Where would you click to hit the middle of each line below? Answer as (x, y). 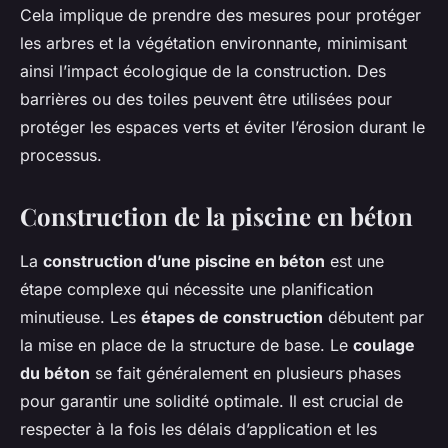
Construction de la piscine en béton (216, 216)
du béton (55, 373)
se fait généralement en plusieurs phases (245, 373)
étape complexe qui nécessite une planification (196, 289)
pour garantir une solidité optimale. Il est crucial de (211, 401)
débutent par (373, 317)
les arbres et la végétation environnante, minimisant (213, 43)
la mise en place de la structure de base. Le (186, 345)
